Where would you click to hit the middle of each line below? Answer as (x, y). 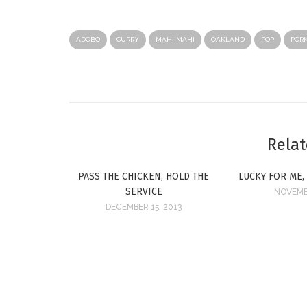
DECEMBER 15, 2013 (144, 207)
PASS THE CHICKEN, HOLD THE (144, 177)
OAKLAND (228, 40)
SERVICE (144, 192)
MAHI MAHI (175, 40)
